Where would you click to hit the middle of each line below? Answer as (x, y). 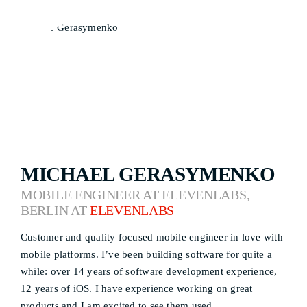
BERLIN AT (56, 211)
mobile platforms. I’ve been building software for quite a (146, 254)
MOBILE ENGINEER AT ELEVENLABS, (135, 195)
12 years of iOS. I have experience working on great (137, 288)
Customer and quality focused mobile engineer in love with (152, 237)
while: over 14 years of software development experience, (149, 271)
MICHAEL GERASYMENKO (148, 174)
